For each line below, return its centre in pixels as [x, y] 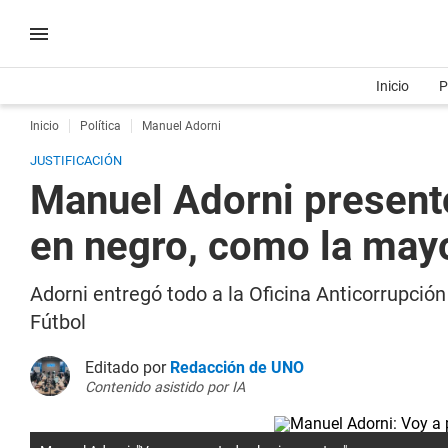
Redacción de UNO [237, 367]
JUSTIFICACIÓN [76, 160]
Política [100, 126]
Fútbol [58, 322]
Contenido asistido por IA [165, 387]
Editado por [127, 367]
